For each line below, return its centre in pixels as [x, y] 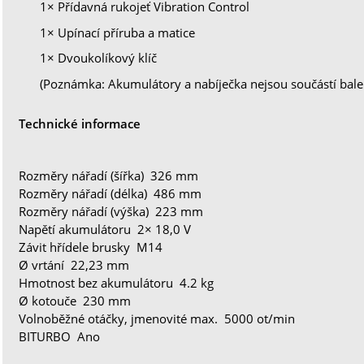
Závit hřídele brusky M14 [91, 247]
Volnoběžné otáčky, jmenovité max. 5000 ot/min [157, 318]
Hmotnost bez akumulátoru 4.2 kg [117, 282]
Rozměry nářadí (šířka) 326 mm [109, 175]
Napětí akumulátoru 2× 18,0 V [105, 229]
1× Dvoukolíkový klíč [99, 58]
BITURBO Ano [60, 336]
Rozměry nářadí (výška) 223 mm [111, 211]
